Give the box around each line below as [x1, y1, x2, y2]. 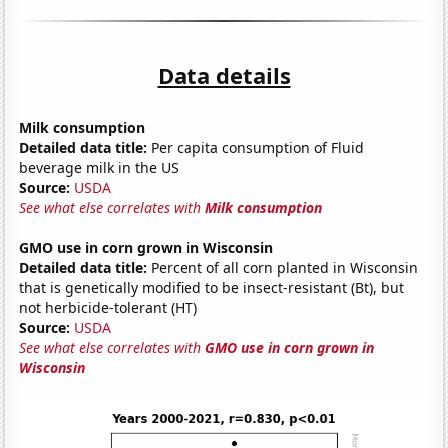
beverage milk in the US [19, 157, 180, 177]
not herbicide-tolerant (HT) [19, 297, 198, 317]
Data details [157, 59, 291, 90]
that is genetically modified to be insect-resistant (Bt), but [19, 277, 405, 297]
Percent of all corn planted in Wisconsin [147, 257, 419, 277]
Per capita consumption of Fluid [147, 137, 365, 157]
